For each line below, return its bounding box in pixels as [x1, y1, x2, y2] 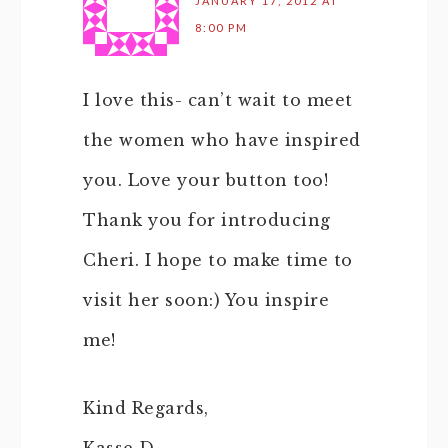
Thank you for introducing [83, 210, 331, 230]
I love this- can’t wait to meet [83, 90, 353, 110]
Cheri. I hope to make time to [83, 250, 353, 270]
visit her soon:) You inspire [83, 290, 329, 310]
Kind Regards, [83, 398, 209, 418]
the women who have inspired [83, 130, 361, 150]
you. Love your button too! [83, 170, 328, 190]
